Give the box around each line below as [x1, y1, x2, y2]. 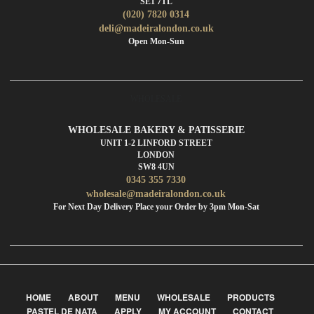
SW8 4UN [137, 161, 175, 172]
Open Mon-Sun [128, 36, 184, 46]
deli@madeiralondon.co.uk [98, 22, 214, 34]
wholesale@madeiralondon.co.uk [86, 188, 226, 199]
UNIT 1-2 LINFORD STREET [100, 137, 212, 148]
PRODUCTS [226, 290, 275, 303]
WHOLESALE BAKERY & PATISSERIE [67, 124, 245, 135]
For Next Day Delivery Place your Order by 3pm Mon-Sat [53, 201, 259, 212]
